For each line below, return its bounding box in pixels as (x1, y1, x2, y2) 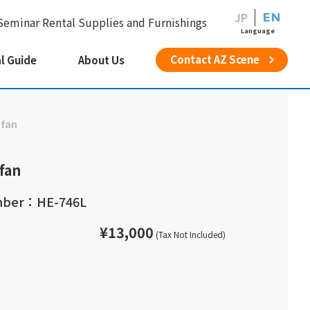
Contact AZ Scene (170, 52, 259, 66)
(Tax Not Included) (154, 228, 226, 240)
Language (241, 26, 275, 35)
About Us (78, 53, 125, 67)
